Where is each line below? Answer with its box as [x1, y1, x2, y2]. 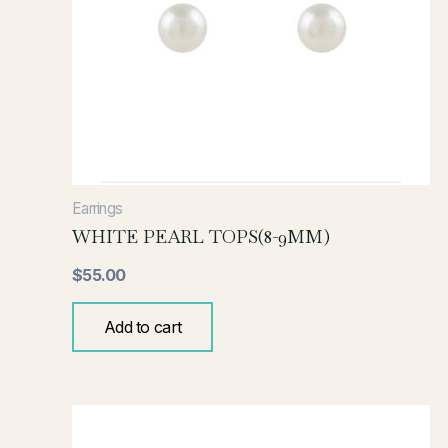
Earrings [72, 199, 123, 219]
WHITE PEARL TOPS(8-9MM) [72, 225, 330, 249]
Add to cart [104, 317, 182, 338]
